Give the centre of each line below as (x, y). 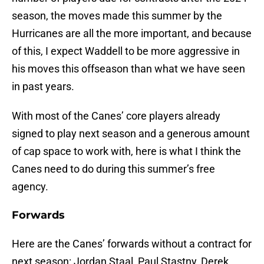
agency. (30, 187)
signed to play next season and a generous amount (131, 134)
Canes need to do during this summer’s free (113, 169)
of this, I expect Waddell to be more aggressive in (126, 51)
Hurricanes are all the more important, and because (132, 34)
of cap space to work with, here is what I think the (126, 151)
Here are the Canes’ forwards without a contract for (132, 244)
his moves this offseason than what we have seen (128, 69)
